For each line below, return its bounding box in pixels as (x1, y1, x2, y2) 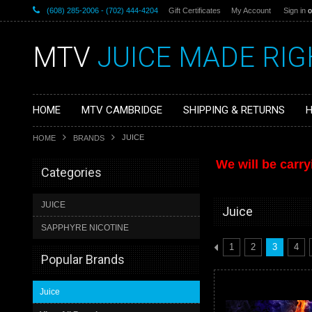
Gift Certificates (169, 6, 221, 15)
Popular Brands (41, 252, 125, 267)
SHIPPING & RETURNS (183, 104, 285, 116)
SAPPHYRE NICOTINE (41, 223, 129, 233)
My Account (231, 6, 271, 15)
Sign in (283, 6, 306, 15)
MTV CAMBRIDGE (81, 104, 162, 116)
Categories (41, 165, 102, 180)
